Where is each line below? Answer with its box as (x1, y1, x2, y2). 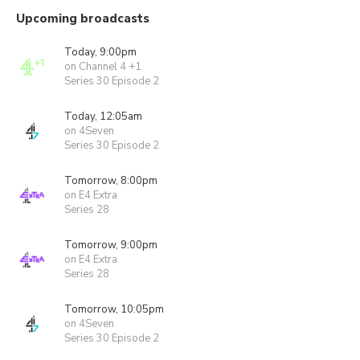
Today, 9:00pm (64, 45, 137, 59)
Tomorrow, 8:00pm (64, 174, 157, 188)
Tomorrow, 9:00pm (64, 238, 157, 252)
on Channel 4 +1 (64, 59, 141, 74)
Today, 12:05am (64, 109, 142, 124)
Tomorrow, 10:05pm (64, 302, 164, 317)
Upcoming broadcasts (16, 10, 149, 27)
